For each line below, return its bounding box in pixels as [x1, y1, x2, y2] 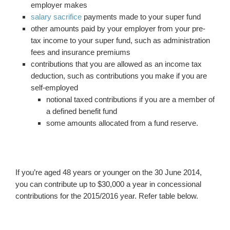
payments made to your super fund [82, 12, 201, 21]
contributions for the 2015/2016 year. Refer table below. [15, 191, 198, 200]
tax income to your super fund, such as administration [31, 36, 210, 45]
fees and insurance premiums [31, 48, 130, 56]
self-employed [31, 83, 78, 92]
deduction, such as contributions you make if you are [31, 71, 207, 80]
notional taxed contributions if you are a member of [46, 95, 215, 104]
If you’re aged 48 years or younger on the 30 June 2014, [15, 168, 202, 177]
